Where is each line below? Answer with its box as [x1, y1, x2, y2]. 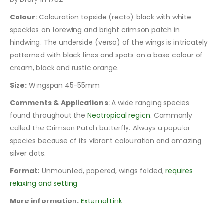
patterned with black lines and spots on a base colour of [10, 50, 203, 60]
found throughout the [10, 110, 88, 121]
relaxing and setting [10, 179, 78, 189]
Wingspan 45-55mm [27, 80, 100, 91]
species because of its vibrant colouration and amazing [10, 136, 201, 146]
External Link [81, 196, 123, 206]
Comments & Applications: [10, 98, 111, 108]
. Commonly [150, 110, 193, 121]
